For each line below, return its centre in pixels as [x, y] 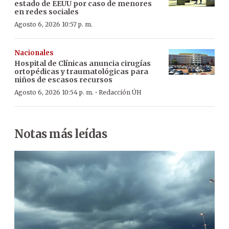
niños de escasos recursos [63, 79]
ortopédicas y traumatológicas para [81, 71]
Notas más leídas [61, 134]
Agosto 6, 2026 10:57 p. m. [53, 24]
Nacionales [34, 53]
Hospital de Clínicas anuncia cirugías [83, 63]
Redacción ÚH [120, 92]
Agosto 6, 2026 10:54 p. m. [54, 92]
